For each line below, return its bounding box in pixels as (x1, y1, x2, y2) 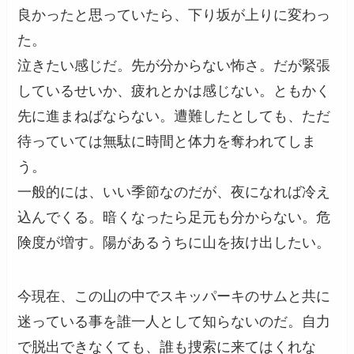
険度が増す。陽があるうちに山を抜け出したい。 (17, 234, 331, 250)
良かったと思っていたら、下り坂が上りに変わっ (17, 6, 331, 23)
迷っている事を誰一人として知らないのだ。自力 (17, 313, 331, 330)
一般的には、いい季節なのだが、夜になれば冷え (17, 183, 331, 200)
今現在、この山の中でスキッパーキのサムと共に (17, 288, 331, 304)
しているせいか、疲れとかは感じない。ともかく (17, 82, 331, 99)
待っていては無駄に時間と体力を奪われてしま (17, 133, 317, 149)
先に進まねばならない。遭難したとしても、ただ (17, 107, 331, 124)
